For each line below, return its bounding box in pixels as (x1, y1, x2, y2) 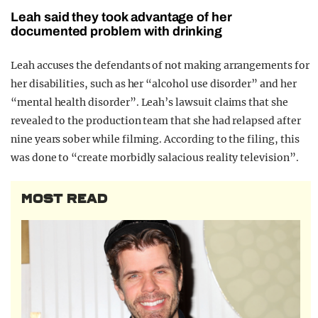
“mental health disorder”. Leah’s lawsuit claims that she (11, 96, 288, 109)
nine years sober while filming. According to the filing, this (11, 133, 300, 146)
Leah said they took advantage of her (11, 10, 232, 25)
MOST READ (21, 191, 108, 207)
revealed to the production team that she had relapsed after (11, 114, 301, 128)
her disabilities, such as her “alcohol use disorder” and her (11, 77, 297, 91)
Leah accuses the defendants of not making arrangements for (11, 59, 309, 72)
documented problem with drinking (11, 24, 223, 39)
